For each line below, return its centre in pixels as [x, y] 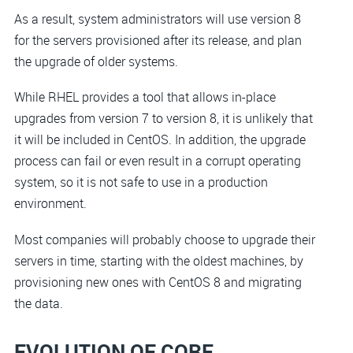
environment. [50, 204]
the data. [39, 303]
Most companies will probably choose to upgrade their [165, 239]
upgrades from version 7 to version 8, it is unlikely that [163, 119]
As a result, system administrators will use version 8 [158, 19]
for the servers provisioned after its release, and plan [158, 40]
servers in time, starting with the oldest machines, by [159, 260]
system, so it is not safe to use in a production [141, 182]
